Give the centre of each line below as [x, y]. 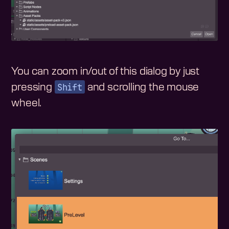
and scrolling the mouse [142, 87]
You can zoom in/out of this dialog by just [106, 71]
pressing [33, 87]
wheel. [27, 103]
